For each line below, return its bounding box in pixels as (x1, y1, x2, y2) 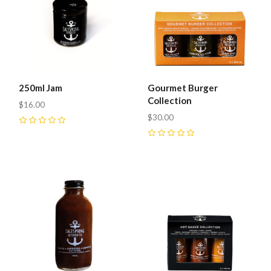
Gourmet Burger (148, 82, 218, 94)
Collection (148, 95, 192, 106)
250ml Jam (19, 82, 62, 94)
